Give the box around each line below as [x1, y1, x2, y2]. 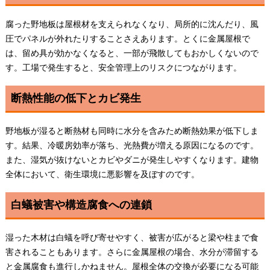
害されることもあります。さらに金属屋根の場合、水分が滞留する [5, 246, 259, 257]
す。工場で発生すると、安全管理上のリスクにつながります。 [5, 61, 242, 72]
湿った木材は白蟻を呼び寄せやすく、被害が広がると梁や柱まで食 [5, 231, 259, 242]
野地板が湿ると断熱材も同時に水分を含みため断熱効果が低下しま [5, 125, 259, 136]
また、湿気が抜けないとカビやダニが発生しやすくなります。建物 [5, 154, 259, 165]
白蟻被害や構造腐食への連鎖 [10, 198, 152, 211]
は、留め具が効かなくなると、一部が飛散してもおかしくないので [5, 47, 259, 58]
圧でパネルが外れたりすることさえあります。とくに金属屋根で [5, 33, 250, 43]
